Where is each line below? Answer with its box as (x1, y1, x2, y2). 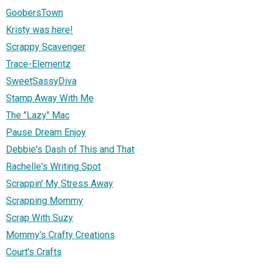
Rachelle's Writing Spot (6, 160, 101, 172)
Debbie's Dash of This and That (6, 143, 134, 155)
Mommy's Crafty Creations (6, 229, 115, 240)
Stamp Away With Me (6, 92, 94, 104)
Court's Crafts (6, 246, 62, 258)
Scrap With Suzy (6, 212, 73, 223)
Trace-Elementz (6, 58, 71, 70)
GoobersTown (6, 6, 63, 18)
